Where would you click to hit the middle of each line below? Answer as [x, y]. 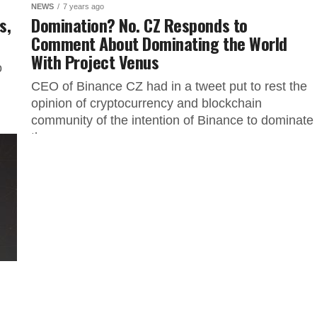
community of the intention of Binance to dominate [172, 120]
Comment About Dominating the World [159, 43]
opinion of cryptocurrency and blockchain [146, 103]
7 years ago [83, 6]
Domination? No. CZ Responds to [139, 25]
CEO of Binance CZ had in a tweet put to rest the [169, 86]
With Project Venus [95, 62]
